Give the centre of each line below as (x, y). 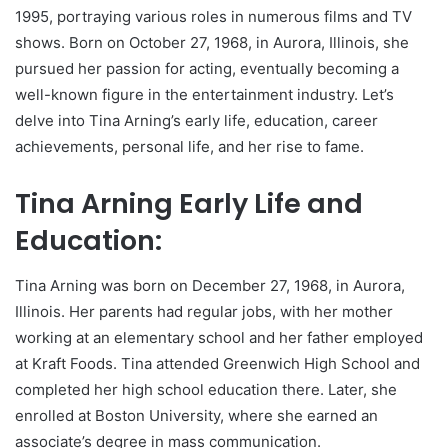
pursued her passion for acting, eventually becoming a (207, 69)
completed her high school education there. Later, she (206, 389)
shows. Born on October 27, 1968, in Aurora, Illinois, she (212, 43)
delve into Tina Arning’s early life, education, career (196, 121)
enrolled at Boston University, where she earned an (196, 415)
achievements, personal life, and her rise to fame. (189, 147)
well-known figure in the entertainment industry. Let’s (204, 95)
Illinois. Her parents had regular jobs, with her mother (204, 311)
